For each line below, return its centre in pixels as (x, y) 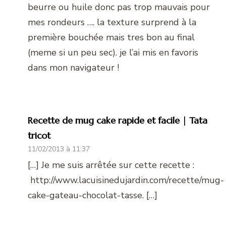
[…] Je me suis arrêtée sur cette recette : (111, 165)
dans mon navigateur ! (73, 68)
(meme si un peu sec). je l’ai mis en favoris (113, 53)
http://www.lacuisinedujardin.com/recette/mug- (126, 180)
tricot (39, 136)
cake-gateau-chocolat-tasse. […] (93, 195)
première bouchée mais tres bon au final (111, 38)
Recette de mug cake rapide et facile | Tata (118, 121)
